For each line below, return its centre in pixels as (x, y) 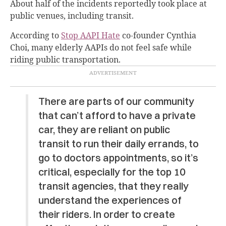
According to (36, 35)
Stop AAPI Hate (91, 35)
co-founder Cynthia (158, 35)
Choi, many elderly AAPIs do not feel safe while (101, 47)
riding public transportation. (66, 59)
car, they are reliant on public (104, 129)
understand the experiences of (110, 200)
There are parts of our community (116, 101)
